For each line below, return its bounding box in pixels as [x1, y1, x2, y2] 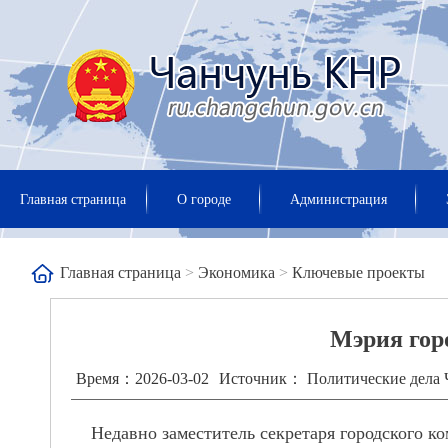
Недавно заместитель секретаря [91, 423, 340, 443]
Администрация [290, 192, 387, 207]
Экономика [198, 264, 275, 281]
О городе [177, 192, 231, 207]
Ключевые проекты [292, 264, 425, 281]
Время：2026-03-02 [76, 370, 209, 387]
